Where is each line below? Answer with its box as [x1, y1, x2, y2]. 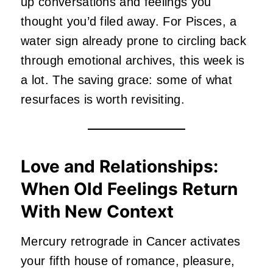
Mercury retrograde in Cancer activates [21, 234, 241, 248]
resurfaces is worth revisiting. [21, 92, 185, 106]
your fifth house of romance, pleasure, [21, 253, 235, 268]
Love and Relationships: [21, 155, 218, 177]
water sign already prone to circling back [21, 34, 247, 48]
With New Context [21, 200, 174, 222]
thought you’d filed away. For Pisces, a [21, 14, 237, 28]
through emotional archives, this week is [21, 53, 245, 67]
